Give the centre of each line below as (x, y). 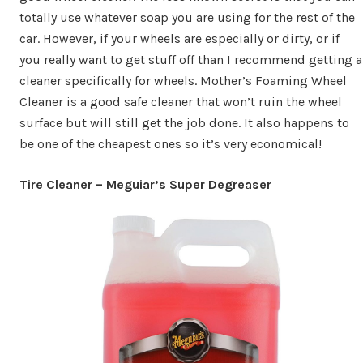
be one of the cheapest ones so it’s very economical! (171, 143)
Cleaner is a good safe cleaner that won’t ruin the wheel (181, 101)
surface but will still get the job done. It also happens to (184, 122)
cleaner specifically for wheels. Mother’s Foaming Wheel (183, 80)
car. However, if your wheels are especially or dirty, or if (179, 38)
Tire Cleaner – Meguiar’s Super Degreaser (145, 184)
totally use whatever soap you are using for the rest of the (187, 17)
